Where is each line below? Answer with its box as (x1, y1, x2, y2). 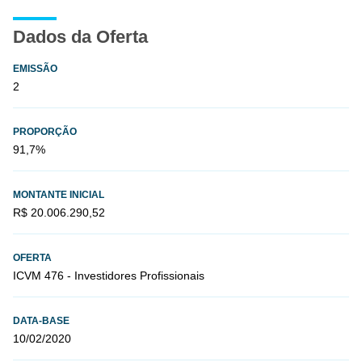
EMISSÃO (13, 63, 57, 74)
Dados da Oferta (13, 27, 148, 47)
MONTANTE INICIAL (13, 189, 104, 200)
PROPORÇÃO (13, 126, 77, 137)
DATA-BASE (13, 315, 69, 326)
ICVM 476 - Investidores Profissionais (13, 269, 204, 282)
